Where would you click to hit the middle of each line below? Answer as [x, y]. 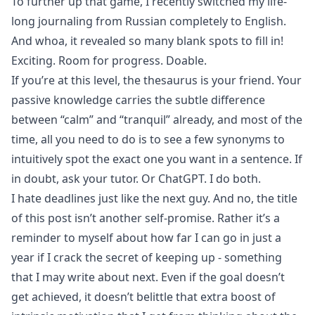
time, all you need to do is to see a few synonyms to [148, 139]
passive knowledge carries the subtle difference [138, 100]
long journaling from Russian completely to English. [149, 21]
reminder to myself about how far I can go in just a [146, 238]
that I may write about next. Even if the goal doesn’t [148, 277]
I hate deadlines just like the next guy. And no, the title [154, 198]
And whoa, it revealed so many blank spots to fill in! [147, 41]
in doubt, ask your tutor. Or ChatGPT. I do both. [136, 179]
